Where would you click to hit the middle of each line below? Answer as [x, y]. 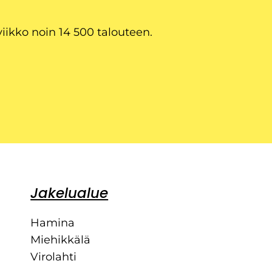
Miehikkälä [61, 240]
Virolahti [54, 257]
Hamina [53, 223]
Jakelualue [70, 193]
